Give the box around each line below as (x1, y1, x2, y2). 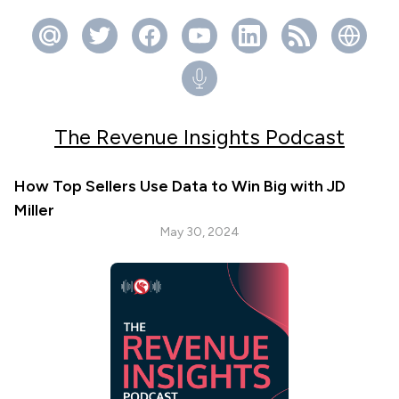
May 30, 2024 (159, 224, 240, 240)
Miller (14, 200, 54, 220)
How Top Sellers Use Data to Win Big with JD (14, 176, 346, 196)
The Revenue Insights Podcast (54, 124, 345, 150)
